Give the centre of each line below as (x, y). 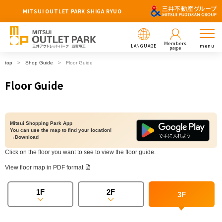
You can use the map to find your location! (61, 130)
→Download (24, 137)
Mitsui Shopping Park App (41, 123)
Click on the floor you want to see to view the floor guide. (80, 152)
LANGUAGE (144, 46)
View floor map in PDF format (44, 167)
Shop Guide (39, 63)
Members (175, 43)
